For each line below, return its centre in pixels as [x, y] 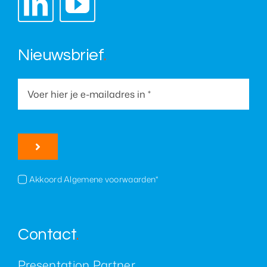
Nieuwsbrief [60, 55]
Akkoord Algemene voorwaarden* [94, 179]
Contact [47, 235]
